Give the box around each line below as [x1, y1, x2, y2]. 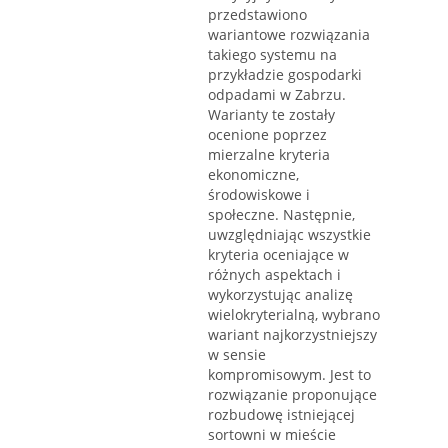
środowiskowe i [208, 185, 310, 205]
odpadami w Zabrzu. [208, 85, 346, 105]
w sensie [208, 345, 266, 365]
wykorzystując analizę [208, 285, 353, 305]
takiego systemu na [208, 45, 337, 65]
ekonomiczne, [208, 165, 299, 185]
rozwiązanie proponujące [208, 385, 377, 405]
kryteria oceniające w [208, 245, 349, 265]
